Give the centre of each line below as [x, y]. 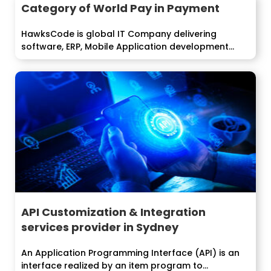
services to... [48, 59]
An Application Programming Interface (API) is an [130, 253]
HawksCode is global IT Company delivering [119, 34]
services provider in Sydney [100, 227]
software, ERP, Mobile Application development [125, 47]
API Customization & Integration [113, 212]
